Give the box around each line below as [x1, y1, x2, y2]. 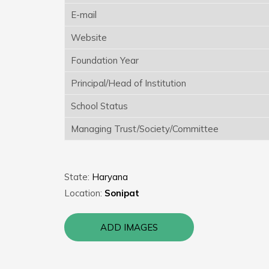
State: [64, 171, 92, 183]
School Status [71, 100, 128, 112]
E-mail [71, 8, 97, 20]
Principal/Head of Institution [71, 77, 186, 89]
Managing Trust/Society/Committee [71, 122, 219, 134]
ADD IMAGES [100, 221, 158, 233]
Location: [64, 187, 104, 199]
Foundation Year [71, 54, 139, 66]
